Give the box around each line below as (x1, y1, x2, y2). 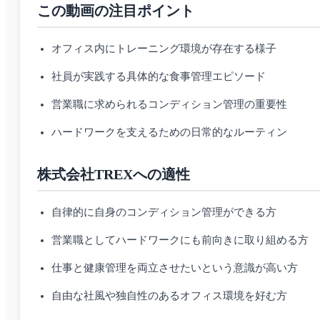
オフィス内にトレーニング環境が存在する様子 (51, 43, 276, 55)
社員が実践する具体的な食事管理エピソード (51, 71, 266, 83)
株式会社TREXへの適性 (37, 166, 190, 183)
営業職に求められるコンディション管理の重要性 (51, 99, 287, 111)
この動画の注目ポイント (37, 3, 194, 19)
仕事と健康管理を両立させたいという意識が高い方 (51, 262, 298, 274)
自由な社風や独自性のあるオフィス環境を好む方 (51, 290, 287, 302)
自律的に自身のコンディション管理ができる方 (51, 206, 276, 219)
